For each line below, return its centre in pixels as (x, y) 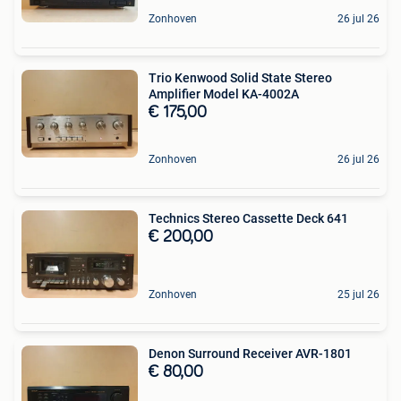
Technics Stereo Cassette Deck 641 (248, 219)
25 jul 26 (358, 294)
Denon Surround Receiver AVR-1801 (250, 354)
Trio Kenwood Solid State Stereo (240, 78)
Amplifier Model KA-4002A (224, 94)
